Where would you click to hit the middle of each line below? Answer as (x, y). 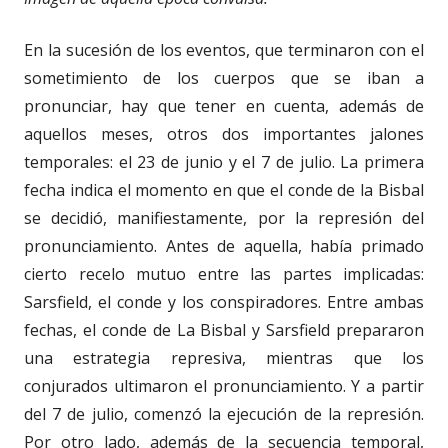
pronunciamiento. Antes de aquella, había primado (224, 245)
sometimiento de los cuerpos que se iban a (224, 77)
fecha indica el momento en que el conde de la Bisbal (224, 189)
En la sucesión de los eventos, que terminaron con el (224, 49)
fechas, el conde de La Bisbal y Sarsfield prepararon (224, 329)
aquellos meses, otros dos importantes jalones (224, 133)
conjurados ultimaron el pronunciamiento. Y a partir (224, 385)
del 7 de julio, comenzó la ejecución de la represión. (224, 413)
